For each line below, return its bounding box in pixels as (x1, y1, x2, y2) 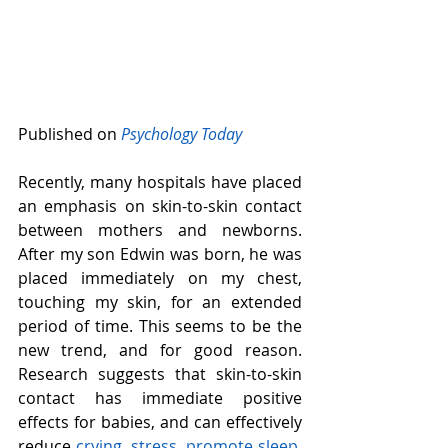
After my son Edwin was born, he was (18, 243, 302, 266)
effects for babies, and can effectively (18, 411, 302, 434)
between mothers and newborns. (18, 219, 302, 242)
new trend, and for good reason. (18, 339, 302, 362)
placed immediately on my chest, (18, 267, 302, 290)
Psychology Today (121, 123, 242, 146)
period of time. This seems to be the (18, 315, 302, 338)
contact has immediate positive (18, 387, 302, 410)
